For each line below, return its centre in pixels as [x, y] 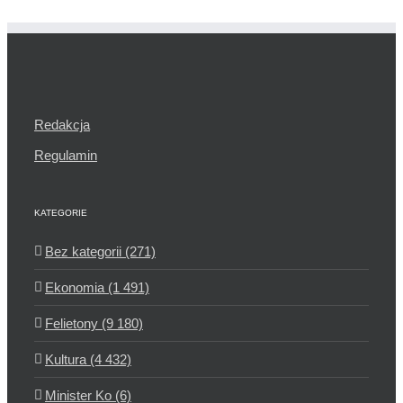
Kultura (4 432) [88, 359]
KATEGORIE [61, 212]
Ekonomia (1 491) [97, 287]
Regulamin [66, 155]
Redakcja [62, 124]
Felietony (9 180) [94, 323]
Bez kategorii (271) [100, 251]
